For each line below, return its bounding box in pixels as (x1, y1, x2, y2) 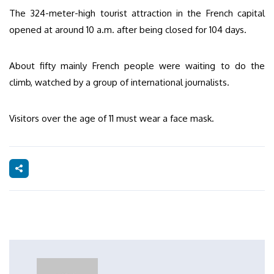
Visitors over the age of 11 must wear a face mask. (9, 112, 214, 124)
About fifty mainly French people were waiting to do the (9, 59, 265, 72)
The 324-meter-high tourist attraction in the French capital (9, 7, 265, 19)
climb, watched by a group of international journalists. (9, 76, 229, 88)
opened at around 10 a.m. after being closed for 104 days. (9, 23, 246, 35)
